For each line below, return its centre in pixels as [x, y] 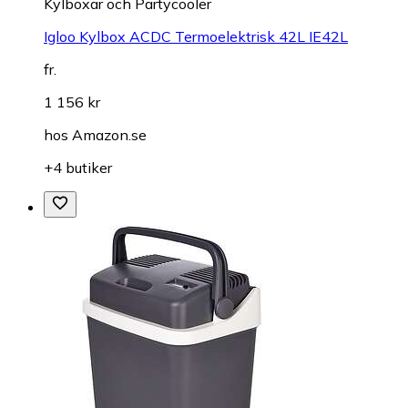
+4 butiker [78, 168]
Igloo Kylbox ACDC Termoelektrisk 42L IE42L [196, 37]
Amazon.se [109, 135]
